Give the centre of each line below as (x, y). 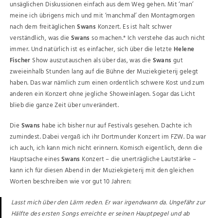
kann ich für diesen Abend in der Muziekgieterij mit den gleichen (102, 171)
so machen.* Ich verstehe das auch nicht (148, 38)
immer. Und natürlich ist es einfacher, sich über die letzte (92, 49)
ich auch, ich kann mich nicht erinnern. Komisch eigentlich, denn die (106, 148)
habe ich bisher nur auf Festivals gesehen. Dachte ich (117, 126)
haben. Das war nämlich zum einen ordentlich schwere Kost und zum (107, 83)
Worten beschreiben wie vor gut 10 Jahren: (71, 182)
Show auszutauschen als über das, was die (91, 60)
